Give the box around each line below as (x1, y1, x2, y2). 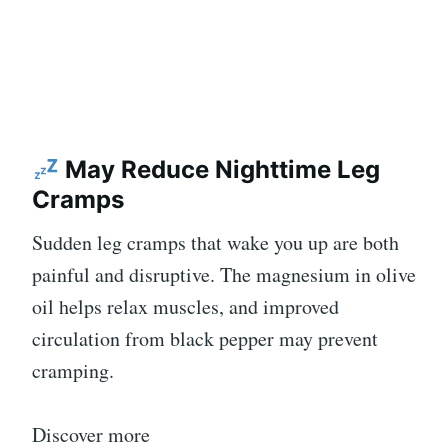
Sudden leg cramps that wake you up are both (32, 229, 399, 257)
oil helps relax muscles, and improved (32, 293, 339, 321)
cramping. (32, 357, 114, 385)
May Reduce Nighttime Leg (59, 155, 381, 185)
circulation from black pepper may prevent (32, 325, 378, 353)
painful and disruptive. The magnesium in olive (32, 261, 416, 289)
